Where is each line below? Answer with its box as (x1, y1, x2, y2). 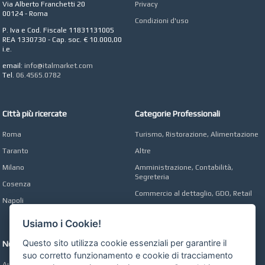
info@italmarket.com (24, 62, 93, 70)
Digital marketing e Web (157, 18, 238, 27)
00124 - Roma (2, 9, 49, 18)
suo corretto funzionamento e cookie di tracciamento (22, 250, 234, 260)
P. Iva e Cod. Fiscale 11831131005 (2, 26, 115, 35)
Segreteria (135, 173, 170, 182)
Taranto (2, 147, 29, 156)
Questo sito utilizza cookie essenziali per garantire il (22, 237, 227, 248)
